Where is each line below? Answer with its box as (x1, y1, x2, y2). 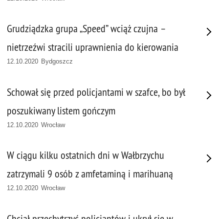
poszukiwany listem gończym (7, 104, 115, 117)
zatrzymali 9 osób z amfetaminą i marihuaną (7, 167, 173, 181)
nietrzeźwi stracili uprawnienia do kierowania (7, 41, 178, 54)
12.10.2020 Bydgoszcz (7, 58, 73, 66)
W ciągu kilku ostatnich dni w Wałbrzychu (7, 149, 164, 162)
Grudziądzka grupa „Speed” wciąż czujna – (7, 22, 166, 36)
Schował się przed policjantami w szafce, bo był (7, 85, 185, 99)
